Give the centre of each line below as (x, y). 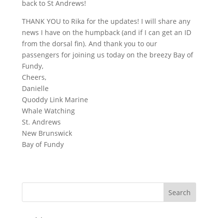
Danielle (35, 88)
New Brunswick (47, 133)
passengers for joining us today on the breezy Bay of (107, 55)
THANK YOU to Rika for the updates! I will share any (106, 21)
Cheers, (34, 77)
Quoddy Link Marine (55, 100)
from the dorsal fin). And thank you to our (89, 44)
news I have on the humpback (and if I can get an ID (106, 32)
